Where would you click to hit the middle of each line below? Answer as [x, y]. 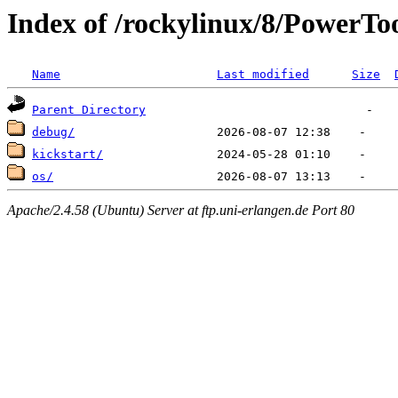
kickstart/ [68, 155]
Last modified [263, 75]
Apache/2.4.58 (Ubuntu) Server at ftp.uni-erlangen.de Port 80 [181, 210]
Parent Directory [89, 110]
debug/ [53, 132]
